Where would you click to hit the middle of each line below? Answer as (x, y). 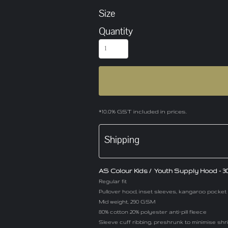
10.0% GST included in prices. (144, 111)
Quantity (116, 32)
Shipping (122, 140)
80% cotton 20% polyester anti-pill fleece (153, 212)
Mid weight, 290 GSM (127, 202)
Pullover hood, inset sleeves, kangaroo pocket (163, 191)
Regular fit (113, 181)
